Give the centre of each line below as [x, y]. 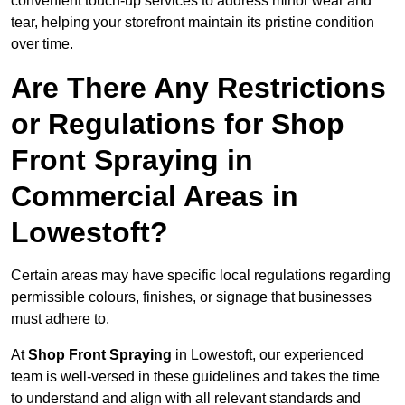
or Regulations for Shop [178, 124]
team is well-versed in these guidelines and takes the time [195, 377]
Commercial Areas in [155, 197]
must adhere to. [60, 319]
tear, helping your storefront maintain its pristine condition [193, 23]
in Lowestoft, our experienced [268, 355]
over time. [42, 44]
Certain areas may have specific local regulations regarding [201, 276]
